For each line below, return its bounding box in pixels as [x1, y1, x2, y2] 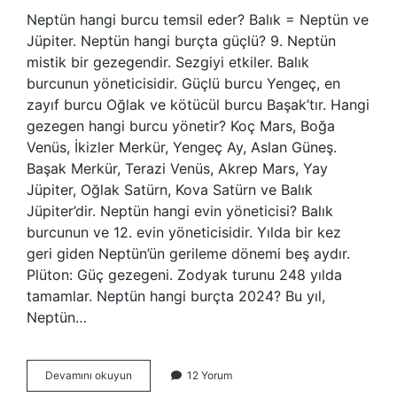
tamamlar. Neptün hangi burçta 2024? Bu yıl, [27, 287, 325, 305]
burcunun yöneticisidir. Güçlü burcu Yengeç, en [27, 74, 340, 92]
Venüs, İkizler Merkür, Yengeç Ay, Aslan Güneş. [27, 138, 337, 156]
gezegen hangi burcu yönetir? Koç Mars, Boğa [27, 117, 335, 135]
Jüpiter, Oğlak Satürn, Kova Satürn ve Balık [27, 181, 313, 198]
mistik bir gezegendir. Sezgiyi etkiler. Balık [27, 53, 309, 71]
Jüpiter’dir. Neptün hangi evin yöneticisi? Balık [27, 202, 333, 220]
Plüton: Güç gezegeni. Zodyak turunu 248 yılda [27, 266, 342, 284]
